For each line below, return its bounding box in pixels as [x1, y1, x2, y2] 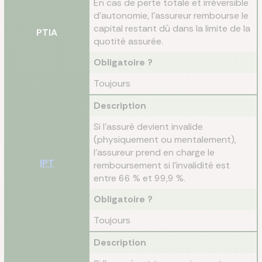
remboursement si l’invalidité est [94, 159, 230, 171]
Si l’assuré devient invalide [94, 120, 203, 133]
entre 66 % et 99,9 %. [94, 172, 185, 184]
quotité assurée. [94, 35, 163, 47]
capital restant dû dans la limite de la [94, 22, 250, 35]
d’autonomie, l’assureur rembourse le [94, 9, 249, 22]
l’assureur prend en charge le [94, 146, 215, 158]
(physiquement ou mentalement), [94, 133, 236, 146]
